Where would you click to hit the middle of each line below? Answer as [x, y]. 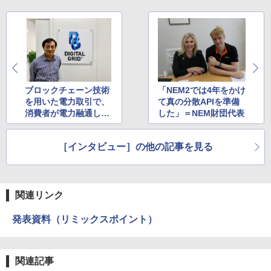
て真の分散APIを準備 [199, 102]
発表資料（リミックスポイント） [85, 220]
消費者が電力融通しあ [67, 113]
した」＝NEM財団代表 [201, 113]
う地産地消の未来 [59, 125]
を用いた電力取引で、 [67, 102]
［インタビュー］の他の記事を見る [135, 147]
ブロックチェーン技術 [67, 90]
